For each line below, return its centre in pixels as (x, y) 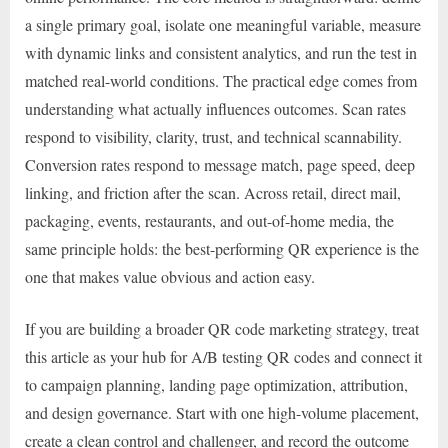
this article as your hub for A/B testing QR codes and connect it (223, 356)
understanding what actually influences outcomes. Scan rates (215, 108)
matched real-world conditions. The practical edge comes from (221, 80)
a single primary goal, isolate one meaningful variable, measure (223, 24)
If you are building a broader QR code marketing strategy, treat (222, 328)
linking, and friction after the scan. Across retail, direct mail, (213, 192)
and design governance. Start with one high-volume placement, (222, 412)
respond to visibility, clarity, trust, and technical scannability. (213, 136)
